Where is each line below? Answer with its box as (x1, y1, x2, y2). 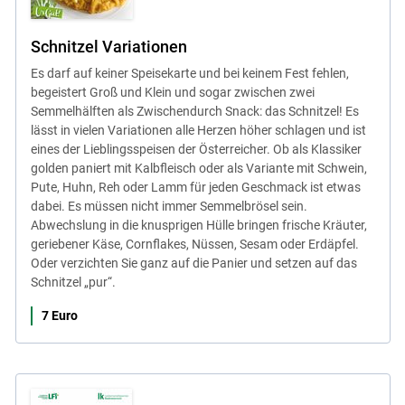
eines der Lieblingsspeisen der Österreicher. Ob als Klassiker (30, 141, 362, 156)
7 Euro (41, 307, 78, 323)
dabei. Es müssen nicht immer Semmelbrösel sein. (30, 198, 307, 213)
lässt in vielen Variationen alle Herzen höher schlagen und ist (30, 122, 366, 137)
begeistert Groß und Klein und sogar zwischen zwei (30, 84, 315, 99)
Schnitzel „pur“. (30, 274, 116, 289)
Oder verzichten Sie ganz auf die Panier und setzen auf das (30, 255, 357, 270)
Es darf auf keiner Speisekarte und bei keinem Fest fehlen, (30, 65, 349, 80)
